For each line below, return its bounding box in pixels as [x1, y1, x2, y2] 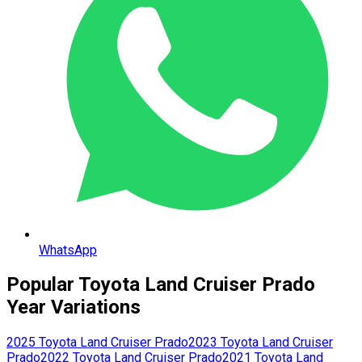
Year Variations [6, 296, 141, 319]
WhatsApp [39, 242, 97, 258]
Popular [6, 273, 74, 297]
